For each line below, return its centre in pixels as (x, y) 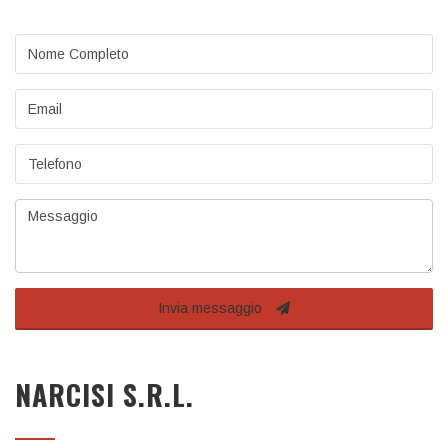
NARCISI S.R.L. (104, 394)
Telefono (43, 155)
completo (45, 70)
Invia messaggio (212, 308)
